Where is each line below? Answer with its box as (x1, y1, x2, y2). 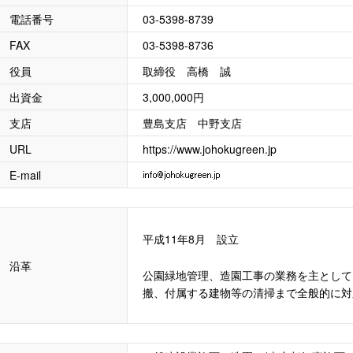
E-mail (9, 167, 41, 183)
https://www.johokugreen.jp (143, 141, 277, 157)
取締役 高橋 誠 (143, 63, 231, 79)
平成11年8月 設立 (143, 231, 239, 247)
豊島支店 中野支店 (143, 115, 242, 131)
